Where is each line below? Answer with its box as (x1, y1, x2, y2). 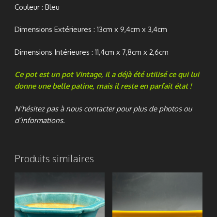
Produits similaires (15, 152, 94, 165)
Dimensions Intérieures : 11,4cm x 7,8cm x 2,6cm (15, 47, 169, 57)
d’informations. (15, 115, 65, 125)
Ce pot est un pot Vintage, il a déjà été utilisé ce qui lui (15, 70, 199, 79)
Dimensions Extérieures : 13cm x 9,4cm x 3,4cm (15, 25, 167, 34)
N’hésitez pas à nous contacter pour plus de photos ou (15, 104, 192, 113)
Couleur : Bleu (15, 2, 60, 12)
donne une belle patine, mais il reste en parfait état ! (15, 81, 191, 91)
